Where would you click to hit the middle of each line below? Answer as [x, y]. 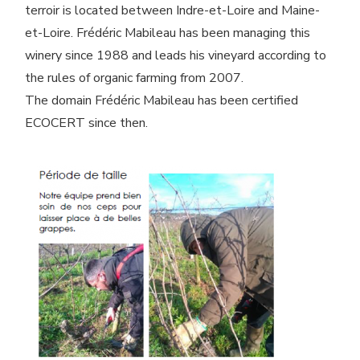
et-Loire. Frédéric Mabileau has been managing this [168, 33]
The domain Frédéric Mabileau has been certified [162, 100]
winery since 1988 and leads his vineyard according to [176, 55]
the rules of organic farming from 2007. [134, 78]
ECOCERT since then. [86, 123]
